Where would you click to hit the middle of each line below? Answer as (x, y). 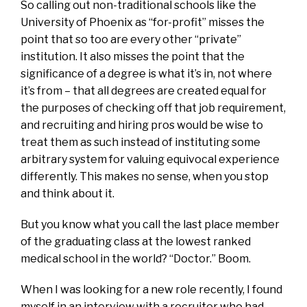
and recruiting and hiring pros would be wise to (142, 125)
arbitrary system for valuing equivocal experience (150, 159)
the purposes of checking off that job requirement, (153, 108)
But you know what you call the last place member (150, 224)
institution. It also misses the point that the (133, 56)
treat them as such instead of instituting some (140, 142)
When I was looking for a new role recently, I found (151, 289)
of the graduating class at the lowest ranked (136, 241)
